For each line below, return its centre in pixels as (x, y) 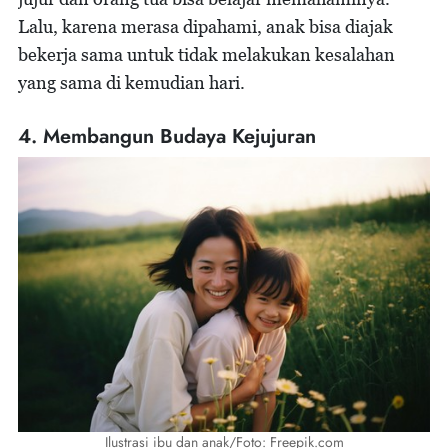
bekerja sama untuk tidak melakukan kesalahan (206, 55)
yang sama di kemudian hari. (131, 83)
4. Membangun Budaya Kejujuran (167, 137)
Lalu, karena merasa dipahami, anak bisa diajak (205, 27)
